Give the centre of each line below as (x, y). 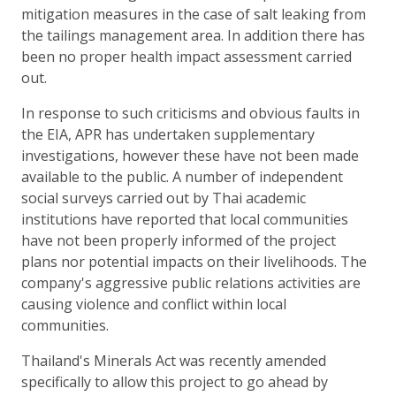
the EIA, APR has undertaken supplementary (168, 134)
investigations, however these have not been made (190, 155)
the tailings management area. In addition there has (193, 35)
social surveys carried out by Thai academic (164, 198)
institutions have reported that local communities (185, 219)
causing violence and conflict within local (154, 304)
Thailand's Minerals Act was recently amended (174, 360)
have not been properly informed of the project (179, 240)
